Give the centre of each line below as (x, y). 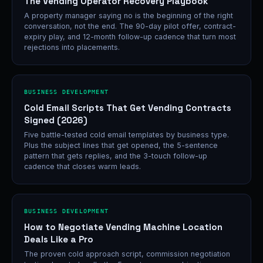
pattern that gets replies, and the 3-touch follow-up (116, 156)
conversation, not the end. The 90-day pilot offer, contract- (130, 26)
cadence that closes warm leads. (82, 166)
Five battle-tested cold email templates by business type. (127, 135)
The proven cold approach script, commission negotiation (127, 254)
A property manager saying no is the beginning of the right (129, 16)
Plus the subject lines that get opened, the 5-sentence (121, 145)
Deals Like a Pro (59, 239)
